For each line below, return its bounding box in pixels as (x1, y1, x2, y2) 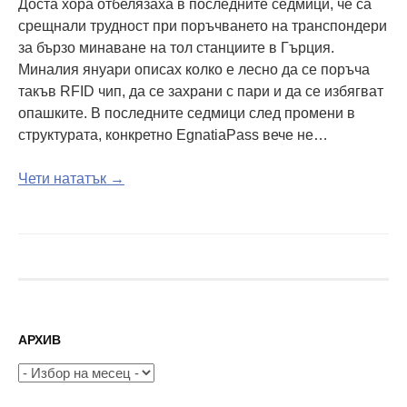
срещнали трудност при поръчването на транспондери (18, 17, 387, 34)
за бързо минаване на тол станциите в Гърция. (18, 39, 334, 55)
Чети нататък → (18, 170, 124, 186)
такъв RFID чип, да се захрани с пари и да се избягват (18, 83, 383, 99)
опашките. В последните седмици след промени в (18, 104, 355, 121)
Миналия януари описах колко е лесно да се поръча (18, 61, 370, 77)
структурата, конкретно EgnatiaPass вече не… (18, 126, 328, 143)
